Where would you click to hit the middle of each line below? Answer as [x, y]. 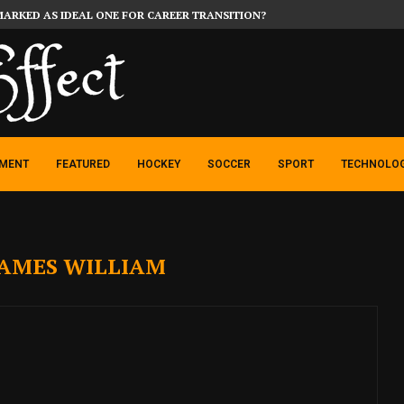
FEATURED [83, 164]
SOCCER [229, 164]
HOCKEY [159, 164]
